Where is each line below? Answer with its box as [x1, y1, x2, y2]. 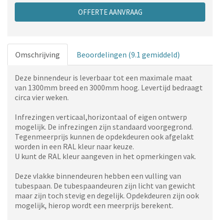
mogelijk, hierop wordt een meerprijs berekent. [15, 200, 173, 210]
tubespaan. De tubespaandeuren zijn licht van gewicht [15, 181, 195, 191]
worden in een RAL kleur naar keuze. [15, 141, 134, 151]
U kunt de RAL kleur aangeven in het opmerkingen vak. [15, 151, 196, 161]
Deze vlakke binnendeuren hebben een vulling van [15, 171, 181, 181]
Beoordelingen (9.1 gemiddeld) [77, 50, 180, 59]
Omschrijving [15, 50, 60, 59]
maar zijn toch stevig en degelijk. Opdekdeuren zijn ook [15, 191, 199, 200]
